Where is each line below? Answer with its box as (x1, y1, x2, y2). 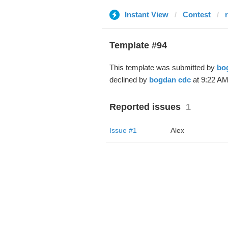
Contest (182, 10, 211, 19)
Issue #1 (109, 126, 137, 134)
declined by (109, 75, 149, 84)
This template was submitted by (109, 63, 217, 72)
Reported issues (109, 102, 181, 112)
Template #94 (109, 40, 167, 50)
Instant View (124, 10, 168, 19)
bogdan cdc (149, 75, 191, 84)
